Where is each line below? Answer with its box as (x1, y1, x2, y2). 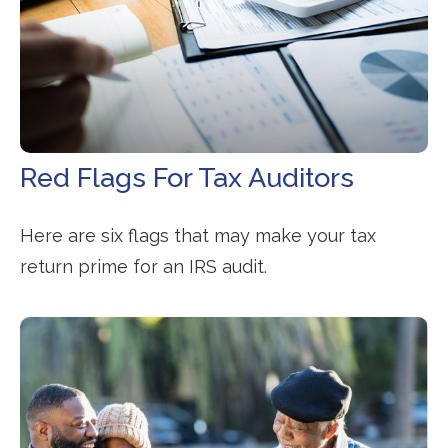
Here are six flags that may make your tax (20, 224, 376, 246)
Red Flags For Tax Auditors (20, 161, 354, 193)
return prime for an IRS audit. (20, 255, 267, 277)
